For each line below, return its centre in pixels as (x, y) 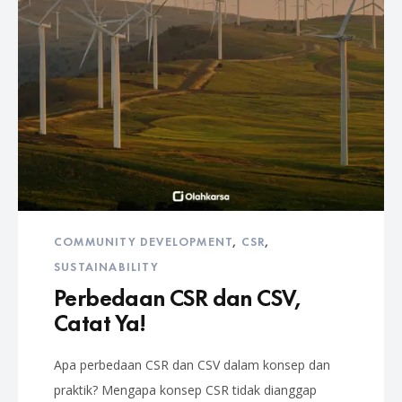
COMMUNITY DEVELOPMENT (144, 240)
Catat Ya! (100, 321)
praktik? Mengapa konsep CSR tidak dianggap (185, 390)
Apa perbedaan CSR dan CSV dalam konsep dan (192, 365)
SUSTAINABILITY (106, 266)
